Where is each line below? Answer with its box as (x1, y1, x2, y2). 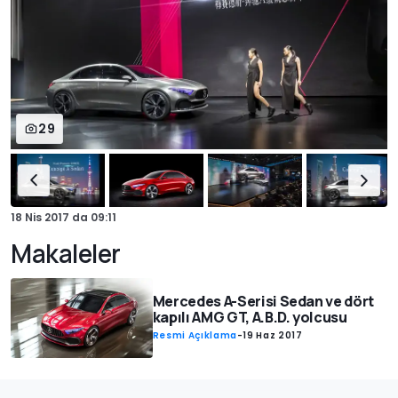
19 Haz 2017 (243, 329, 303, 343)
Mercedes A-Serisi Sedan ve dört (152, 291, 374, 312)
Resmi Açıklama (152, 329, 237, 343)
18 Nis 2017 (11, 210, 69, 226)
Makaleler (11, 236, 122, 271)
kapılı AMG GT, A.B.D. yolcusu (152, 307, 347, 328)
